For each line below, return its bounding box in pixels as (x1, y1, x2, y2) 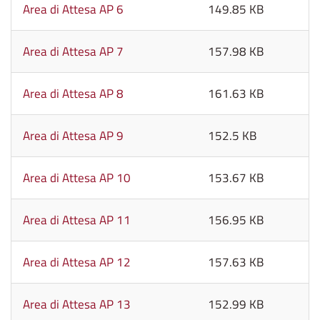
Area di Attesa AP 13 (23, 295, 131, 314)
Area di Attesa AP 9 (23, 126, 124, 145)
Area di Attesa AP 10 (23, 169, 131, 187)
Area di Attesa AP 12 (23, 253, 131, 271)
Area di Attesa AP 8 (23, 84, 124, 103)
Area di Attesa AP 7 (23, 42, 124, 61)
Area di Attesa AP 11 (23, 211, 131, 229)
